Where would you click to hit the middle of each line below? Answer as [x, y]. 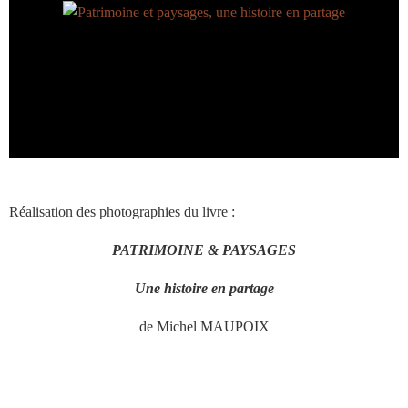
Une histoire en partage [204, 288]
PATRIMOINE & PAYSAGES [204, 250]
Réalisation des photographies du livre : [122, 212]
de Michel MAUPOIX [204, 326]
